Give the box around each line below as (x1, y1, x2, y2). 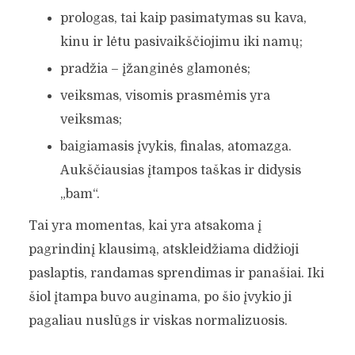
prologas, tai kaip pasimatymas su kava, (59, 10, 307, 25)
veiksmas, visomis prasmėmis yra (59, 88, 270, 103)
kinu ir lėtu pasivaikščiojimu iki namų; (59, 34, 303, 49)
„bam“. (59, 186, 100, 201)
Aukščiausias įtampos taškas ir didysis (59, 162, 301, 177)
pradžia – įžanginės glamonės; (59, 61, 250, 76)
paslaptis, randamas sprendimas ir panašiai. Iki (28, 265, 324, 281)
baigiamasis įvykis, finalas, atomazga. (59, 139, 292, 154)
